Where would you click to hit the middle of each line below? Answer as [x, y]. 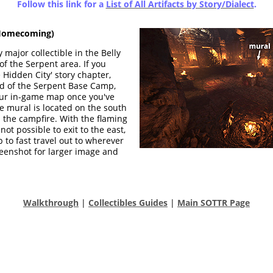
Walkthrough [51, 203]
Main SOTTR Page [214, 203]
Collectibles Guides [128, 203]
